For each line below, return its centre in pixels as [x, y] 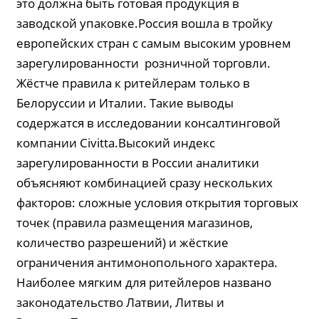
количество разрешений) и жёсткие [123, 242]
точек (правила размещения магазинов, [135, 223]
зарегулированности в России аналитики [138, 163]
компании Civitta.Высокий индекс [116, 143]
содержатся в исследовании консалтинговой [149, 123]
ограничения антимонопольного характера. [147, 262]
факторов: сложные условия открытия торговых [158, 203]
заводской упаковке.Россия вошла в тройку [145, 23]
